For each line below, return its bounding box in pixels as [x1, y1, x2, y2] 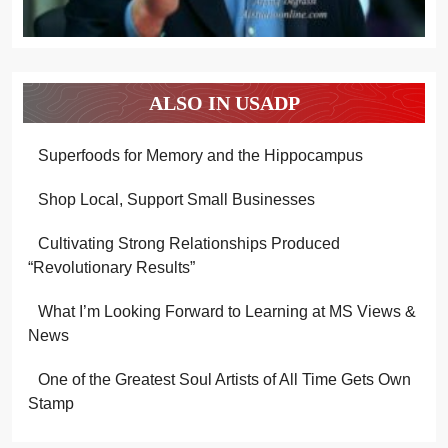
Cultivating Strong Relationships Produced [37, 235, 340, 253]
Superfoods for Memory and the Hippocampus [37, 147, 363, 165]
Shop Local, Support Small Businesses [37, 191, 315, 209]
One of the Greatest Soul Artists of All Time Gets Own [37, 371, 411, 389]
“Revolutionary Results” [28, 259, 195, 277]
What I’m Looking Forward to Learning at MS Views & [37, 303, 416, 321]
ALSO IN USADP [148, 92, 300, 115]
